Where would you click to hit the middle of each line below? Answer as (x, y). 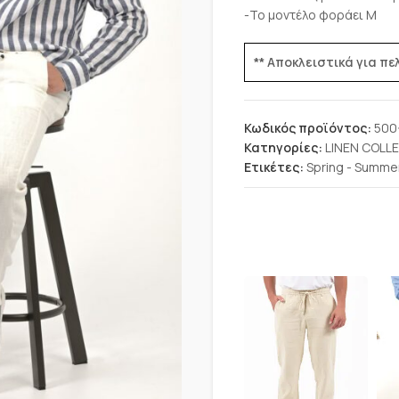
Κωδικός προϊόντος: (309, 128)
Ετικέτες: (274, 167)
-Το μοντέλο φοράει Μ (310, 15)
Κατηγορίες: (283, 147)
